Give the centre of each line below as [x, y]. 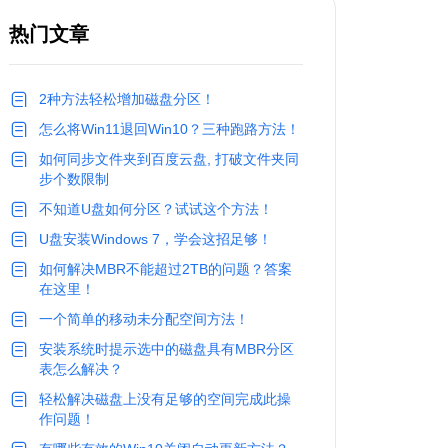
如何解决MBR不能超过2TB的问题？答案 [165, 269]
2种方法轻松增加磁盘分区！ [127, 99]
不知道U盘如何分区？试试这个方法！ [156, 209]
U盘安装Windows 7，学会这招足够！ [155, 239]
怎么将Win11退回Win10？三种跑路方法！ [169, 129]
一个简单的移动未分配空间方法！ [144, 319]
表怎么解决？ [81, 369]
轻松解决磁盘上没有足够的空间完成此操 [165, 399]
